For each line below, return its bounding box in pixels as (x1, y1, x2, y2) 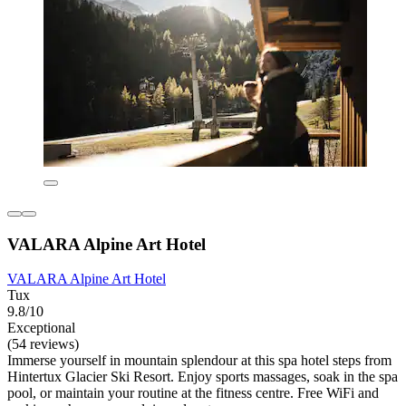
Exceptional (7, 320, 75, 336)
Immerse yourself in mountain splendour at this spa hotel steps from (7, 353, 391, 369)
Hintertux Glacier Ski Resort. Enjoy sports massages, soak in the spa (7, 369, 398, 385)
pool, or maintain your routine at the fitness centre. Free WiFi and (7, 385, 379, 401)
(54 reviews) (7, 336, 79, 353)
